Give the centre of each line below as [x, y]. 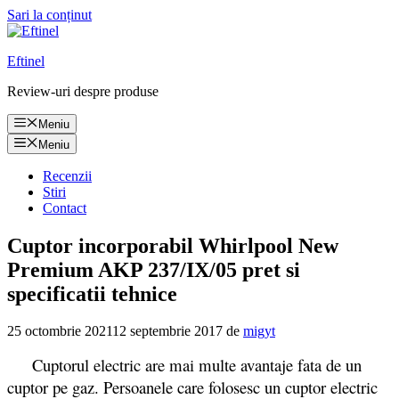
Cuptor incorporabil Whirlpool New [173, 245]
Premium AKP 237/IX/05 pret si [154, 269]
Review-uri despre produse [83, 91]
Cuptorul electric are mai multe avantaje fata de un [184, 365]
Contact [65, 208]
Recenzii [67, 175]
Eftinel [26, 61]
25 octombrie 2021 [60, 331]
